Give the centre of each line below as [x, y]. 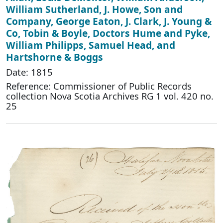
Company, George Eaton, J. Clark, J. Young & [109, 21]
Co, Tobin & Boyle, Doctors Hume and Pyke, [108, 33]
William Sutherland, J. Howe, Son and [94, 9]
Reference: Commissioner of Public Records [99, 86]
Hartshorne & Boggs [55, 57]
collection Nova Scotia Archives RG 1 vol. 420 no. [110, 96]
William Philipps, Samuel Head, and [91, 45]
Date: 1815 [29, 72]
